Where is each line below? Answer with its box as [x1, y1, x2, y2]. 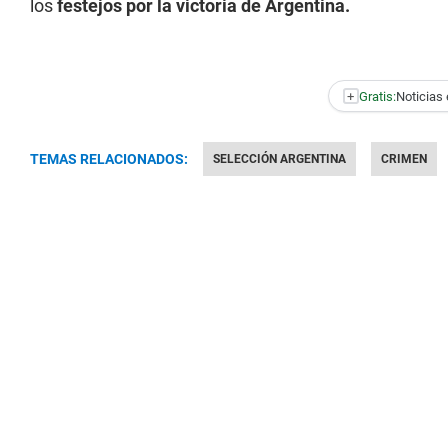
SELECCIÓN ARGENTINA [213, 152, 346, 167]
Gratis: [358, 88, 396, 104]
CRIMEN [381, 152, 427, 167]
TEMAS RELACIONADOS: [30, 151, 188, 168]
